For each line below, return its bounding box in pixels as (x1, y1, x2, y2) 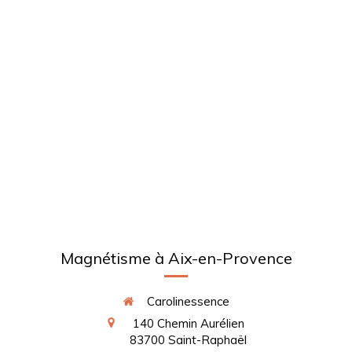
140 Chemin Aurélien (132, 315, 244, 331)
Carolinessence (147, 294, 229, 309)
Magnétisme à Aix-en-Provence (60, 248, 292, 268)
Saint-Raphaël (168, 332, 247, 347)
